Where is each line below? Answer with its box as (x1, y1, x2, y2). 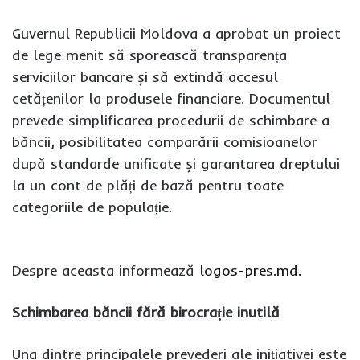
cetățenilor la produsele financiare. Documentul (12, 89, 330, 108)
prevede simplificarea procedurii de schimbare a (12, 111, 329, 129)
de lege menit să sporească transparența (12, 46, 287, 64)
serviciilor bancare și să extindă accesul (12, 67, 278, 86)
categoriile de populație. (12, 198, 172, 216)
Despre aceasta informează (12, 261, 199, 280)
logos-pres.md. (199, 261, 301, 280)
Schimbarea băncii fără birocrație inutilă (12, 303, 280, 321)
